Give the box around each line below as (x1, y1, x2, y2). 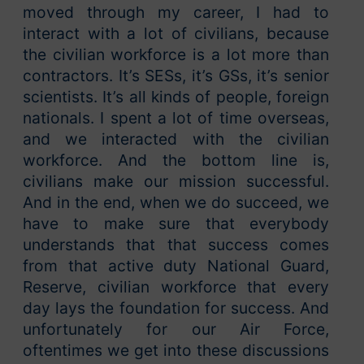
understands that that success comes (23, 235, 329, 255)
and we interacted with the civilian (23, 129, 329, 149)
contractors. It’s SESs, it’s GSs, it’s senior (23, 66, 329, 86)
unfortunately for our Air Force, (23, 319, 329, 340)
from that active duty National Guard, (23, 256, 329, 276)
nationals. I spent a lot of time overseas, (23, 108, 329, 128)
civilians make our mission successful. (23, 171, 329, 192)
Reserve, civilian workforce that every (23, 277, 329, 297)
